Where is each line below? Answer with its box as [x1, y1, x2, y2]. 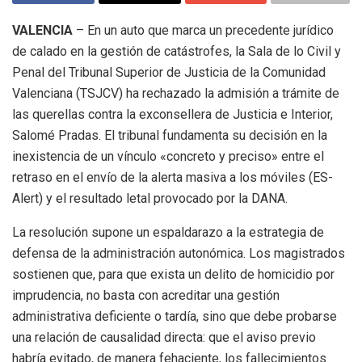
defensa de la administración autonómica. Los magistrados [12, 246, 345, 262]
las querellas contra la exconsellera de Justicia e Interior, [12, 107, 333, 123]
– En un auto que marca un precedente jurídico [73, 23, 334, 39]
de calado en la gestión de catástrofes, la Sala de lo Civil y [12, 44, 341, 60]
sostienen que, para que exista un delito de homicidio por [12, 267, 335, 283]
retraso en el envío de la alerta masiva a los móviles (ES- [12, 170, 333, 186]
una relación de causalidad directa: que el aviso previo [12, 330, 316, 346]
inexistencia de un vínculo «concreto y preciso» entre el [12, 149, 324, 165]
